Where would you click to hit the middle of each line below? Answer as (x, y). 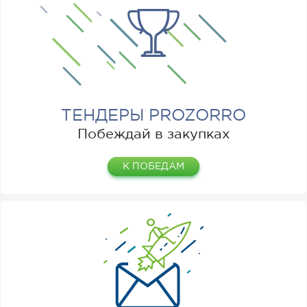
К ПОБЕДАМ (153, 167)
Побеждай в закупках (153, 135)
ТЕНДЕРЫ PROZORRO (153, 116)
